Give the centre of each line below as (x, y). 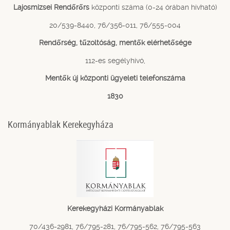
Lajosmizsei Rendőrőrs (51, 7)
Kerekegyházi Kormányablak (115, 209)
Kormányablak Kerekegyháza (61, 124)
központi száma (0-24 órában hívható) (153, 7)
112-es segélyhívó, (115, 60)
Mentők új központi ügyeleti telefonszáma (115, 78)
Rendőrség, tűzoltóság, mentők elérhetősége (115, 43)
